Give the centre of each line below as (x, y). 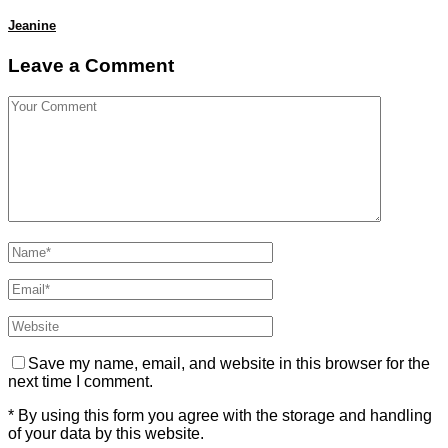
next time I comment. (80, 381)
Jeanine (32, 25)
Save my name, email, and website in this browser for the (229, 363)
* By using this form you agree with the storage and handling (220, 415)
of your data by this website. (106, 433)
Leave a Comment (91, 66)
